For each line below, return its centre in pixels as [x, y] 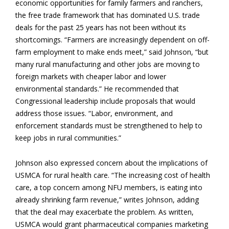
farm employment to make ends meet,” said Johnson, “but [112, 52]
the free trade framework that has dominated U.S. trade [108, 15]
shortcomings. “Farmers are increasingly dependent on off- [112, 40]
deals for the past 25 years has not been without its [101, 27]
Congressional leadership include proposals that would [105, 101]
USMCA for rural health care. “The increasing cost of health [113, 175]
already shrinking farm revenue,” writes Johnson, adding [107, 200]
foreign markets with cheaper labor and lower [91, 76]
